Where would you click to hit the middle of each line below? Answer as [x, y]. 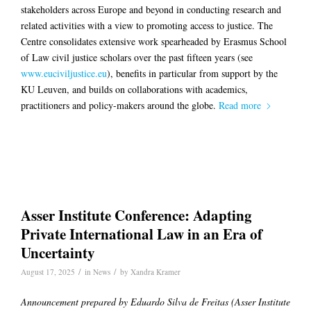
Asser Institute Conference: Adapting [136, 216]
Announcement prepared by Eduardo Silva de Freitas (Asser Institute [155, 302]
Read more [240, 106]
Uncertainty [58, 253]
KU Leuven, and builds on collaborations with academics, [134, 90]
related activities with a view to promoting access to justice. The [147, 26]
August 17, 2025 [48, 272]
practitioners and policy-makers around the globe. [120, 106]
